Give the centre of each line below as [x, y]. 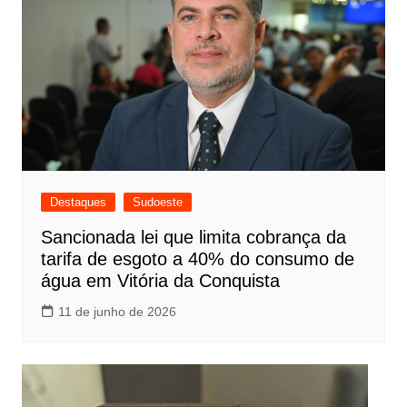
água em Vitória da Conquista [160, 280]
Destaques [78, 202]
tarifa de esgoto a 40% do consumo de [197, 258]
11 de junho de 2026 [117, 311]
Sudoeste [157, 202]
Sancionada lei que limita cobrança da [193, 237]
